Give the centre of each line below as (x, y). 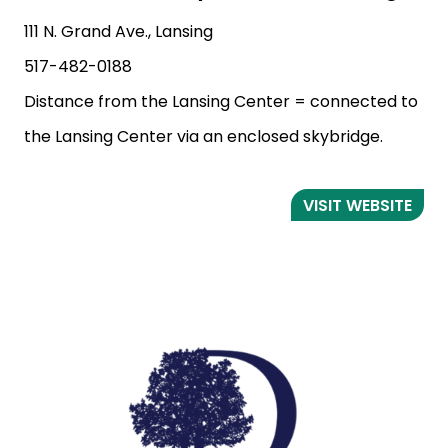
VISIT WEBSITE (357, 205)
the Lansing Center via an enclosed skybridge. (203, 137)
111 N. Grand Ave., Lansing (118, 32)
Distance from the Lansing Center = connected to (221, 102)
